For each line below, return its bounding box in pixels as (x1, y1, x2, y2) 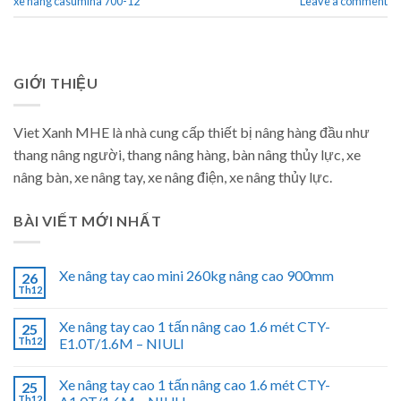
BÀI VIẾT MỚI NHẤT (13, 211, 162, 229)
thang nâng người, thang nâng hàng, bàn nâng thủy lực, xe (13, 145, 361, 163)
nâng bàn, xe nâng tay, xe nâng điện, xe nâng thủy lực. (13, 167, 332, 185)
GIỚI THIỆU (13, 74, 99, 92)
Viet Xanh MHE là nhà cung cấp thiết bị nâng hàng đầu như (13, 123, 370, 141)
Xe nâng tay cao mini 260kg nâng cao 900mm (59, 267, 334, 285)
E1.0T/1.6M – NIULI (59, 335, 184, 353)
